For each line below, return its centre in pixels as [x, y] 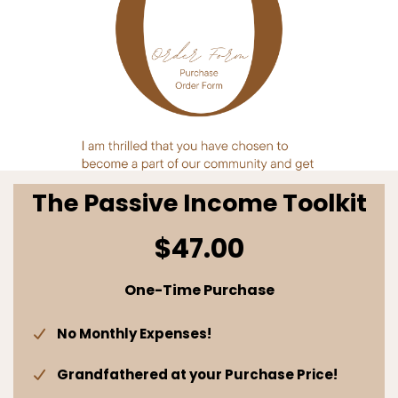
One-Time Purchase [199, 291]
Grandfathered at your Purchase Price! [197, 375]
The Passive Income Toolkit [199, 203]
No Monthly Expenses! [134, 334]
